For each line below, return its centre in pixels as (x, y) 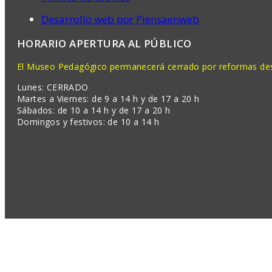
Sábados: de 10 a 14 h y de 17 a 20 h (94, 110)
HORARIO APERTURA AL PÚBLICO (104, 44)
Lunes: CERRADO (53, 87)
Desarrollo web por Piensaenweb (120, 19)
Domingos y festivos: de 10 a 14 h (88, 122)
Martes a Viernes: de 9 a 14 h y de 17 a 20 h (108, 99)
